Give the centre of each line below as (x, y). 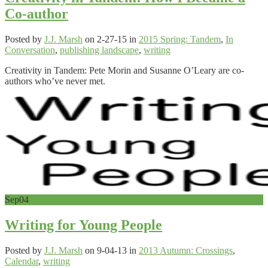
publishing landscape (99, 50)
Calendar (22, 261)
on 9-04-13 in (111, 250)
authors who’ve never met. (55, 81)
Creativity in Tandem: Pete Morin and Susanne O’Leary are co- (124, 70)
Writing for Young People (83, 225)
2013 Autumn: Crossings (186, 250)
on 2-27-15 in (111, 39)
